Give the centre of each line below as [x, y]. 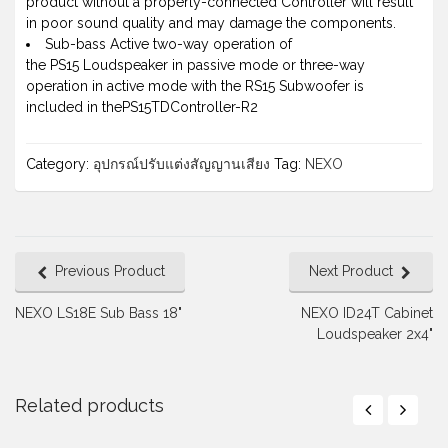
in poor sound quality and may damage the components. [211, 23]
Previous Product [110, 271]
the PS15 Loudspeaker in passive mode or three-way [195, 65]
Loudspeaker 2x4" [375, 334]
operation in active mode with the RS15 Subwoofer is [195, 86]
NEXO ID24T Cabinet [367, 313]
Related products [89, 406]
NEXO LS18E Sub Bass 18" [98, 313]
